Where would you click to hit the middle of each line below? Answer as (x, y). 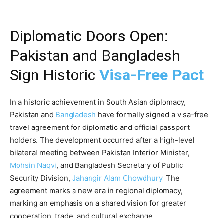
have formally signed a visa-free (152, 115)
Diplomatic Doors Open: (89, 36)
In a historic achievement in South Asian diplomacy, (98, 102)
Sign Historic (54, 75)
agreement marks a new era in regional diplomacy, (96, 191)
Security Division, (41, 178)
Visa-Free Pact (152, 75)
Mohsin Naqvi (33, 165)
